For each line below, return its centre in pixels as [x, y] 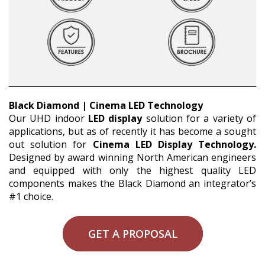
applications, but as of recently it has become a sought [132, 131]
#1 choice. [31, 196]
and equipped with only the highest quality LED [132, 170]
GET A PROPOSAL [132, 233]
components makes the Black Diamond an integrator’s [132, 183]
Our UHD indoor [49, 118]
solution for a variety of [199, 118]
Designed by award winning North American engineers [132, 157]
